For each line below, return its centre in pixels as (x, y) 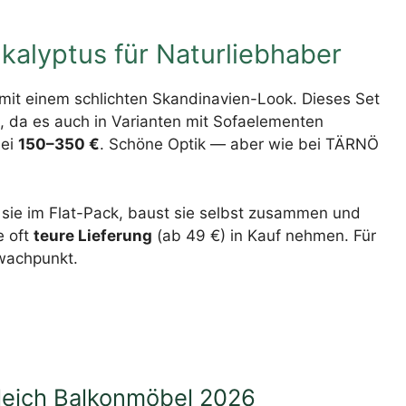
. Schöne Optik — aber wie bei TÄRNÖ (239, 145)
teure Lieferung (93, 235)
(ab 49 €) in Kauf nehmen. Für (264, 235)
